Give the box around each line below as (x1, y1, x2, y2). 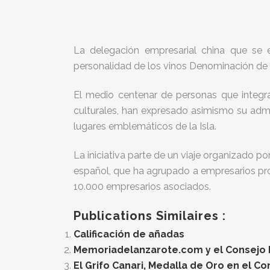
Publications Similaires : (74, 209, 226, 223)
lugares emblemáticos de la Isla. (74, 121, 216, 132)
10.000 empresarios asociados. (74, 181, 211, 192)
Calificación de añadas (74, 228, 184, 240)
